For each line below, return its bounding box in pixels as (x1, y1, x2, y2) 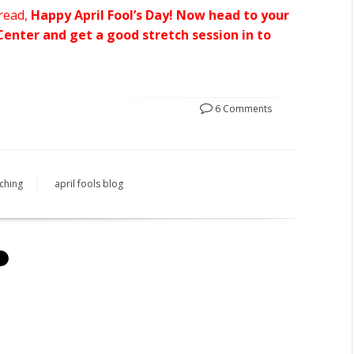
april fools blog (54, 176, 123, 190)
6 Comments (212, 101, 272, 115)
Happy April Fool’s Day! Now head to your (31, 6, 289, 24)
